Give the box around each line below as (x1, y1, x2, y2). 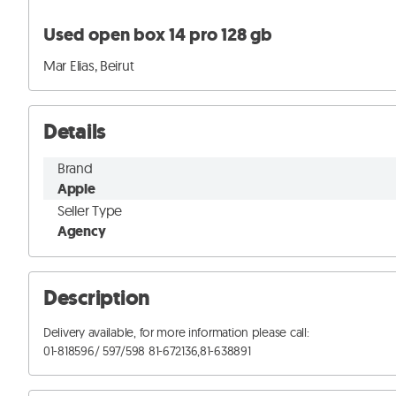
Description (43, 284, 150, 313)
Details (43, 118, 107, 147)
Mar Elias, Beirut (43, 57, 134, 75)
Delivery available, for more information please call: (43, 324, 309, 341)
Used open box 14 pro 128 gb (43, 23, 272, 48)
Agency (57, 222, 106, 241)
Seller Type (57, 202, 122, 220)
